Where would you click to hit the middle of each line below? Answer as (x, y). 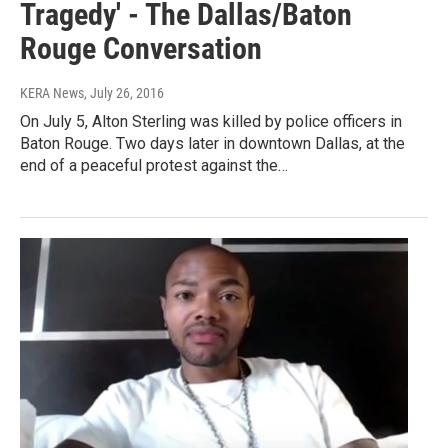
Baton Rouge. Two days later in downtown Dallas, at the (212, 144)
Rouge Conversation (141, 49)
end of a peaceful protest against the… (154, 166)
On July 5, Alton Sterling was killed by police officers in (211, 122)
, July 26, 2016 (124, 93)
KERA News (52, 93)
